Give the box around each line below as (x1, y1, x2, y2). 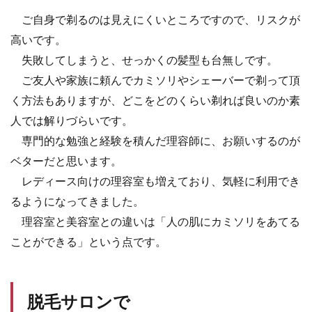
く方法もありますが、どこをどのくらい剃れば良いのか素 (10, 93, 300, 107)
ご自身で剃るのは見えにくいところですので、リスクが (10, 12, 300, 26)
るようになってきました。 (10, 194, 144, 208)
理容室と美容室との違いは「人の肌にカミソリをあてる (10, 214, 300, 228)
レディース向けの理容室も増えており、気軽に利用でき (10, 173, 300, 187)
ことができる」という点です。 (10, 234, 166, 248)
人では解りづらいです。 (10, 113, 133, 127)
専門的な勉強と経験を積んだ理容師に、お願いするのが (10, 133, 300, 147)
